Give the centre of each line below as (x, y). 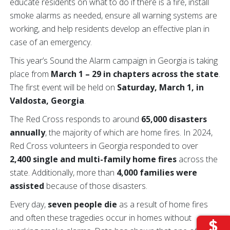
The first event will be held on (63, 87)
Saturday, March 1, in (160, 87)
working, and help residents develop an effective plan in (110, 29)
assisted (27, 186)
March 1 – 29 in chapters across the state (135, 74)
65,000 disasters (174, 119)
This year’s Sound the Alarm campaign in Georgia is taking (114, 61)
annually (27, 132)
